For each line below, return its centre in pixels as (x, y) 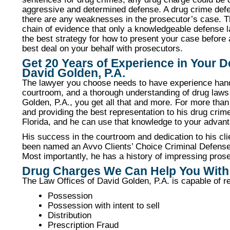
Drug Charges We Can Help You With (126, 171)
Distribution (69, 215)
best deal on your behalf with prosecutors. (102, 48)
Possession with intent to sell (103, 205)
